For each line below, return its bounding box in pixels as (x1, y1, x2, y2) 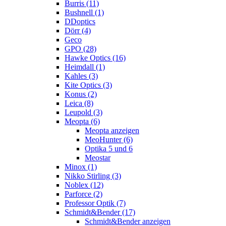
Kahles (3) (65, 71, 98, 80)
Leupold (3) (65, 107, 102, 117)
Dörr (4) (65, 26, 91, 35)
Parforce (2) (65, 189, 102, 198)
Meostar (85, 153, 110, 162)
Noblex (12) (65, 180, 103, 189)
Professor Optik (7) (65, 198, 126, 207)
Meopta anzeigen (85, 126, 139, 135)
